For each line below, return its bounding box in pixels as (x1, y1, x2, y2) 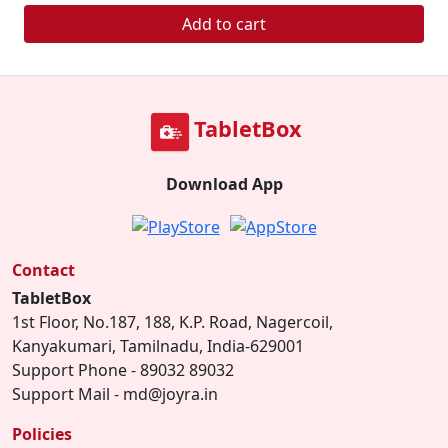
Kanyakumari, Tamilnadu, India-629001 (12, 335, 304, 357)
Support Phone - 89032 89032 (12, 359, 234, 381)
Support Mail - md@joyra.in (12, 383, 218, 405)
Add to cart (182, 13, 266, 35)
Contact (12, 259, 75, 281)
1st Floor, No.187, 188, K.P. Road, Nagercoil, (12, 311, 333, 333)
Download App (165, 173, 283, 195)
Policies (12, 423, 72, 445)
